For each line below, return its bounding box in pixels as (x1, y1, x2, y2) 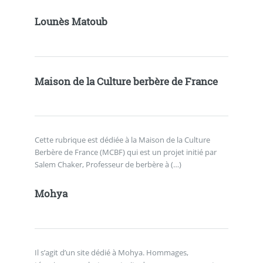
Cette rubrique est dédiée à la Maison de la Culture (34, 134, 210, 146)
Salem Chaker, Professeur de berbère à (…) (34, 159, 181, 170)
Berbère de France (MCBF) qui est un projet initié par (34, 147, 217, 158)
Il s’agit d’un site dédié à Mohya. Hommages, (34, 247, 188, 258)
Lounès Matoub (34, 15, 107, 29)
